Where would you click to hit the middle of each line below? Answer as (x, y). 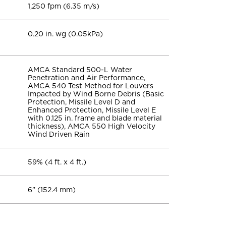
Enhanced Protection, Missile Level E (92, 110)
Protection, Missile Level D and (81, 102)
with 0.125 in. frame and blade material (95, 118)
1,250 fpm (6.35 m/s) (64, 6)
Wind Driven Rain (59, 134)
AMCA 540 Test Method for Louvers (91, 86)
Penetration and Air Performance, (87, 78)
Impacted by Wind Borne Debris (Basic (96, 94)
